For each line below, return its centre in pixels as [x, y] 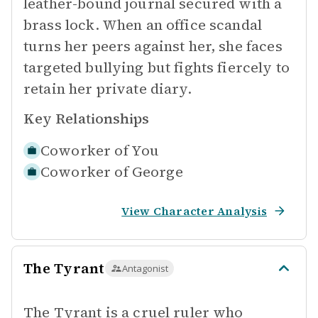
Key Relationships [86, 119]
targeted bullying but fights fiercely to [157, 67]
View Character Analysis [194, 211]
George [157, 172]
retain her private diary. [108, 89]
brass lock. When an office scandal [143, 25]
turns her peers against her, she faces [153, 46]
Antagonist [145, 268]
